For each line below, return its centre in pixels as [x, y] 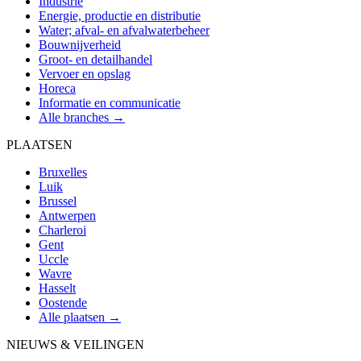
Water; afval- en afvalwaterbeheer [124, 30]
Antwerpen [67, 215]
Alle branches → [82, 117]
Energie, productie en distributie [120, 15]
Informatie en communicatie [110, 102]
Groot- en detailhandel [95, 59]
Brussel [58, 201]
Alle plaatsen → [80, 317]
